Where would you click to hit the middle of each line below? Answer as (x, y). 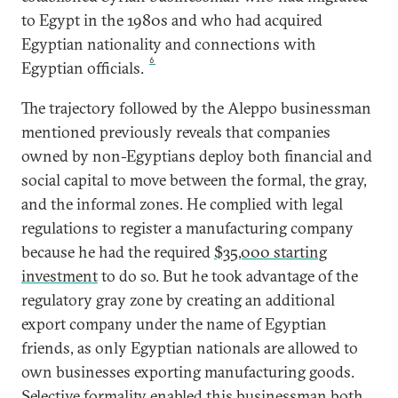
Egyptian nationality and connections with (169, 44)
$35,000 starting (271, 251)
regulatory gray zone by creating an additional (178, 299)
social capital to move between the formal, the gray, (194, 179)
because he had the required (118, 251)
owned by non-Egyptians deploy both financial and (197, 155)
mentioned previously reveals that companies (176, 131)
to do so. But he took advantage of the (228, 275)
